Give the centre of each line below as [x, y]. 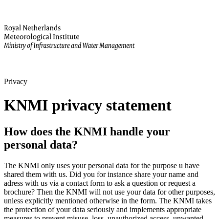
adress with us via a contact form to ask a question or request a [100, 183]
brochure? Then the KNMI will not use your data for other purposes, [109, 192]
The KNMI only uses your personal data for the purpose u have [102, 165]
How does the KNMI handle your [87, 131]
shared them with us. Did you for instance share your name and [101, 174]
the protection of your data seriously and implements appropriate [103, 209]
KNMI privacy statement [88, 105]
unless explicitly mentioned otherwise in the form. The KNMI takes [108, 200]
